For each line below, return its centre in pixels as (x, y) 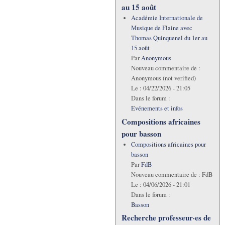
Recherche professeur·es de (166, 217)
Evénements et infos (157, 108)
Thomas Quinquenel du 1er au (169, 38)
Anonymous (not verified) (163, 78)
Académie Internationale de (167, 18)
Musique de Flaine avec (161, 28)
